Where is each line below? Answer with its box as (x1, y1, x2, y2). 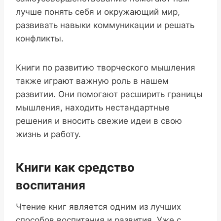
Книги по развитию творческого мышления (16, 63, 195, 73)
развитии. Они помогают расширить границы (16, 89, 203, 100)
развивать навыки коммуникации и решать (16, 20, 194, 31)
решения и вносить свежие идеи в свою (16, 116, 182, 126)
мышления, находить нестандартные (16, 103, 170, 113)
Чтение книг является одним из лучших (16, 202, 181, 212)
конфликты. (16, 34, 64, 44)
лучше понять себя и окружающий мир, (16, 7, 180, 17)
